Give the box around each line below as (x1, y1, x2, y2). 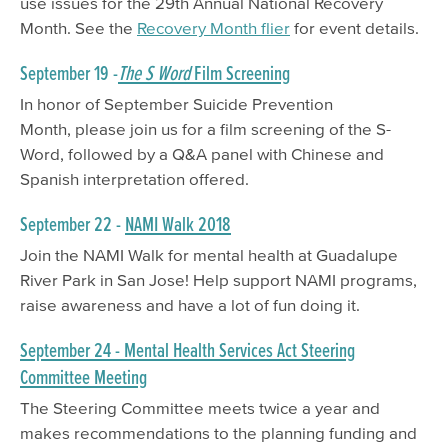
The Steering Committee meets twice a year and (20, 398, 380, 418)
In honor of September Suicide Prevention (20, 93, 333, 113)
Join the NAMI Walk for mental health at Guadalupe (20, 244, 398, 264)
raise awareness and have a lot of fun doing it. (20, 294, 360, 314)
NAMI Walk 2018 (125, 211, 231, 235)
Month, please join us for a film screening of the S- (20, 118, 391, 138)
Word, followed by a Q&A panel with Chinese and (20, 143, 384, 163)
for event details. (290, 17, 419, 37)
